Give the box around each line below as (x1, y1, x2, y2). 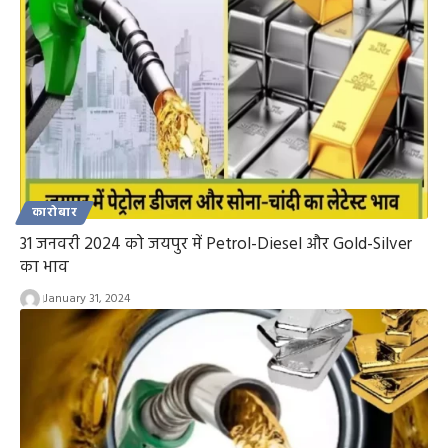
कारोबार (32, 202, 78, 223)
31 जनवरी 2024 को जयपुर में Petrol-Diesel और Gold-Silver (20, 230, 412, 258)
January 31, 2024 (43, 288, 130, 309)
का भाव (20, 253, 69, 281)
